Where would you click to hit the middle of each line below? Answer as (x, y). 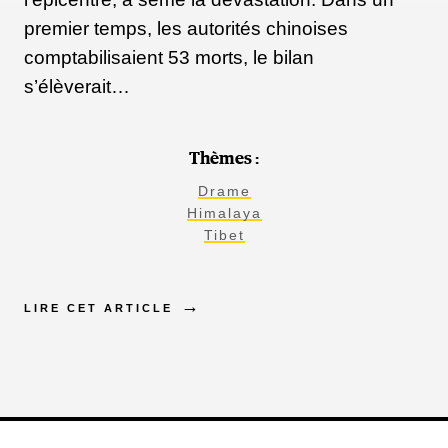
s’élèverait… (77, 87)
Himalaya (224, 213)
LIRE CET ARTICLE (98, 308)
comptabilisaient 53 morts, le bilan (169, 58)
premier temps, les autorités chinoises (186, 29)
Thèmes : (224, 160)
